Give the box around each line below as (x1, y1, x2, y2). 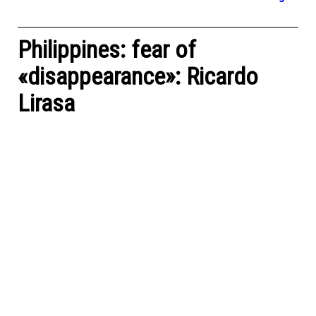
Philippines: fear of (18, 35, 196, 63)
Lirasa (18, 89, 75, 117)
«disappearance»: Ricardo (18, 62, 258, 90)
